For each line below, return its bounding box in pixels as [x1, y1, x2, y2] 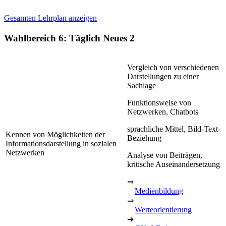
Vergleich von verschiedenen [127, 63, 219, 72]
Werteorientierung [135, 205, 192, 214]
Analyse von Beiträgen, [127, 150, 202, 159]
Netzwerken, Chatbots [127, 107, 198, 116]
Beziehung [127, 133, 161, 142]
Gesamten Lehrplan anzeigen [4, 14, 97, 22]
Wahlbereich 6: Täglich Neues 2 [4, 33, 135, 43]
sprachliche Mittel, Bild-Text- [127, 124, 220, 133]
